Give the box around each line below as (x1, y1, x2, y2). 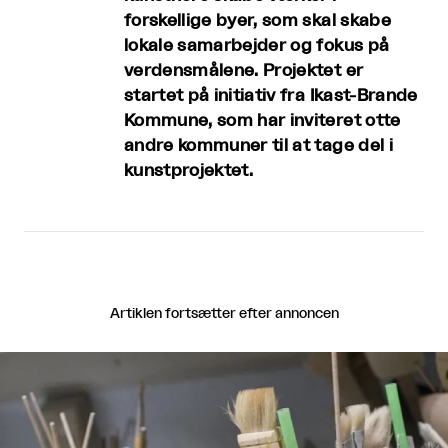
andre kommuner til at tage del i (124, 136, 393, 154)
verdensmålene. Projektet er (124, 61, 364, 79)
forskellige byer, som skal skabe (124, 11, 391, 29)
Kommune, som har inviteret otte (124, 111, 401, 129)
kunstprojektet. (124, 161, 254, 179)
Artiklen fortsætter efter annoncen (109, 306, 339, 321)
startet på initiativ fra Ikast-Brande (124, 86, 418, 104)
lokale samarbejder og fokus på (124, 36, 390, 54)
